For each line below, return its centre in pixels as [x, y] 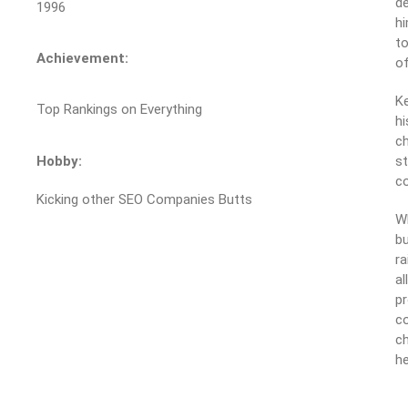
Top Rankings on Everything [119, 110]
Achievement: [82, 58]
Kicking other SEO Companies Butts [144, 199]
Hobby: [59, 161]
